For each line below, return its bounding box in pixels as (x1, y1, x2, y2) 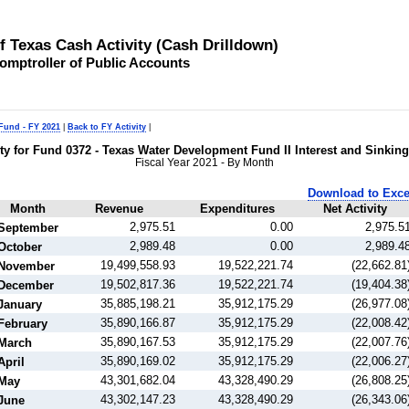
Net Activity (322, 202, 387, 216)
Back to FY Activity (68, 121, 146, 131)
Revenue (95, 202, 143, 216)
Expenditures (199, 202, 275, 216)
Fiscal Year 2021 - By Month (135, 157, 274, 169)
